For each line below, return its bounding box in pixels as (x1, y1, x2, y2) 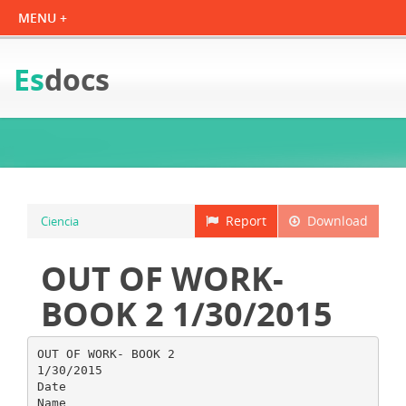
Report (218, 212, 266, 229)
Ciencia (41, 213, 79, 229)
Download (300, 212, 368, 229)
